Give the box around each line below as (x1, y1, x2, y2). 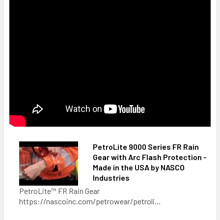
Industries (93, 173, 130, 183)
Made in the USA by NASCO (93, 163, 185, 172)
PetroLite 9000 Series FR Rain (93, 142, 199, 152)
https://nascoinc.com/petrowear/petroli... (19, 196, 161, 206)
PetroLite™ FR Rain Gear (19, 186, 100, 196)
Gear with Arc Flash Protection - (93, 152, 207, 162)
